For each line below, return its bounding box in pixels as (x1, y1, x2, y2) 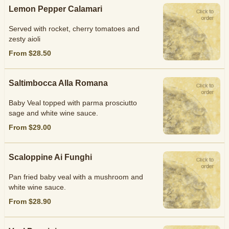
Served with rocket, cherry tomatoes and (9, 25, 140, 33)
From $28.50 (9, 49, 51, 57)
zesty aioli (9, 35, 40, 43)
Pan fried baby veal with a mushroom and (9, 173, 143, 181)
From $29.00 (9, 123, 51, 131)
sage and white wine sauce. (9, 109, 98, 117)
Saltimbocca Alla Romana (9, 79, 108, 87)
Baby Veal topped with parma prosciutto (9, 99, 137, 107)
